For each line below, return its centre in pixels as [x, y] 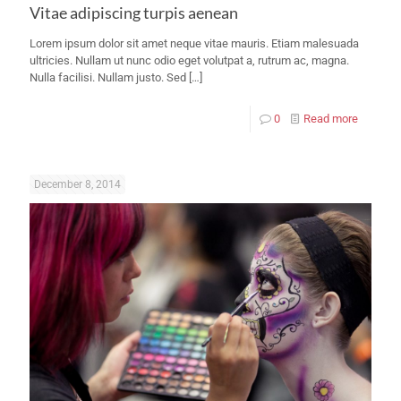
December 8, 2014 [77, 184]
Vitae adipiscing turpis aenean [134, 12]
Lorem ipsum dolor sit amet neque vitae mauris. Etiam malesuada [194, 43]
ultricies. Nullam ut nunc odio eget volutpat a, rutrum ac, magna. [189, 60]
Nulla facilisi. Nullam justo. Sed [108, 77]
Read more [331, 118]
